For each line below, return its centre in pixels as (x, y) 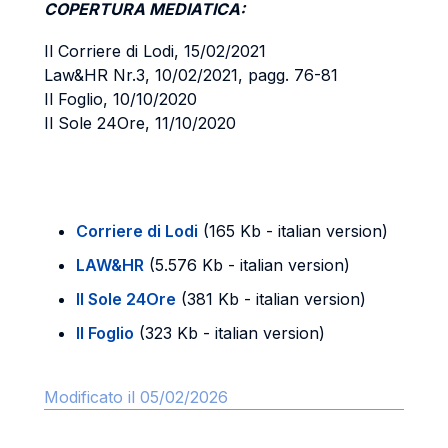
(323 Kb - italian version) (229, 333)
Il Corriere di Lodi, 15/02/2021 (155, 51)
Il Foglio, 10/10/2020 (120, 99)
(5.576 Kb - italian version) (247, 265)
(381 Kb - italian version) (271, 299)
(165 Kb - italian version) (293, 231)
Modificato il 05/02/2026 (136, 397)
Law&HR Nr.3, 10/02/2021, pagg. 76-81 (191, 75)
